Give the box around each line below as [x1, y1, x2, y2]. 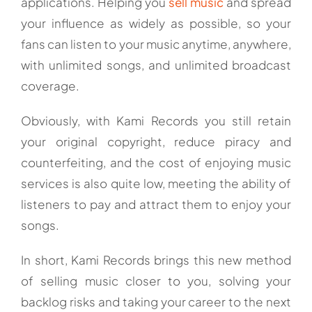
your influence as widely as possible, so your [20, 15, 292, 31]
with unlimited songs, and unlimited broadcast [20, 56, 292, 72]
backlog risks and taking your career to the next [20, 293, 292, 309]
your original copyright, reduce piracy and [20, 133, 292, 149]
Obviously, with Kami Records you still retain [20, 112, 292, 128]
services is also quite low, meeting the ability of [20, 175, 292, 191]
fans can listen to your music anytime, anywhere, [20, 36, 292, 52]
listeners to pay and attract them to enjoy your [20, 196, 292, 212]
